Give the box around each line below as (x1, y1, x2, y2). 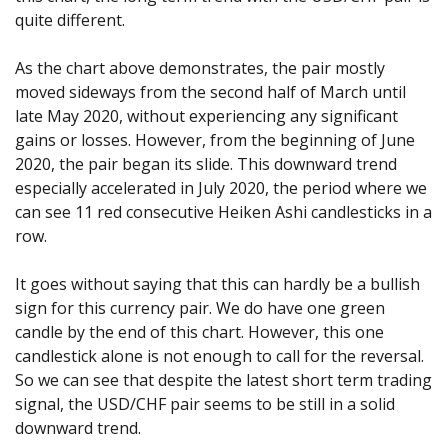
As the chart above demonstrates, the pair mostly (15, 57, 385, 80)
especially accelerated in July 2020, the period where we (15, 177, 427, 200)
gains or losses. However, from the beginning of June (15, 129, 415, 152)
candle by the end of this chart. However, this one (15, 321, 384, 344)
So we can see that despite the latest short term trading (15, 369, 432, 392)
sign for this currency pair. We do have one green (15, 297, 385, 320)
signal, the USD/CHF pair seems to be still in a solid (15, 393, 395, 416)
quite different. (15, 9, 125, 32)
